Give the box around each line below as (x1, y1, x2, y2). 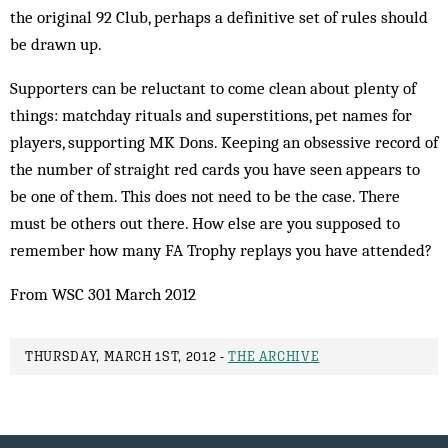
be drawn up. (10, 34, 109, 54)
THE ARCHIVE (228, 349, 320, 364)
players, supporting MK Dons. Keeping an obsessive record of (10, 132, 438, 152)
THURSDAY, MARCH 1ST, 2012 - (25, 349, 229, 364)
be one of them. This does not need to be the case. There (10, 186, 400, 206)
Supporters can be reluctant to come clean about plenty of (10, 78, 416, 98)
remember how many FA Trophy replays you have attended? (10, 240, 432, 260)
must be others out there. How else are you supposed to (10, 213, 400, 233)
